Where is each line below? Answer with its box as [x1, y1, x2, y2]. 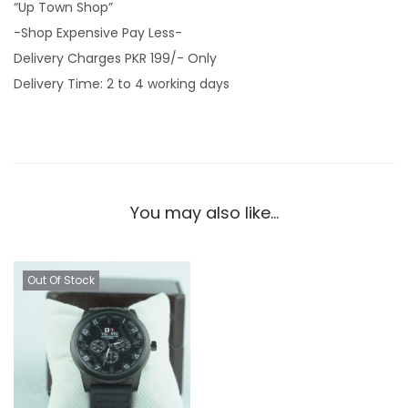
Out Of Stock [27, 272, 95, 288]
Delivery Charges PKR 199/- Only [14, 49, 217, 67]
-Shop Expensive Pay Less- [14, 24, 182, 42]
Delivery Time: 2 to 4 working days [14, 75, 229, 93]
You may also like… [129, 201, 279, 224]
